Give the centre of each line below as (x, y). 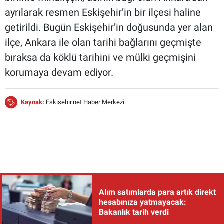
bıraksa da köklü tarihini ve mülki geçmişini (100, 57)
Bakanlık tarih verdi (134, 212)
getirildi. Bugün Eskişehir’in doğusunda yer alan (109, 27)
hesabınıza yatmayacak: (142, 202)
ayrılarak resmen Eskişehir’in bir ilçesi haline (103, 12)
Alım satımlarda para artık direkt (157, 192)
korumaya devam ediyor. (59, 72)
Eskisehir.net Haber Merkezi (85, 102)
